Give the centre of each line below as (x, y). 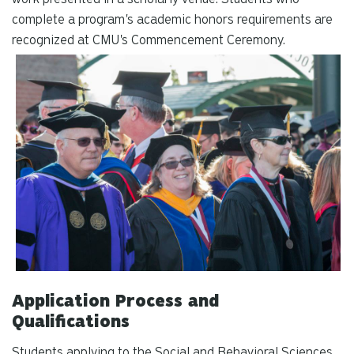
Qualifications (71, 322)
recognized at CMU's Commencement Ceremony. (149, 40)
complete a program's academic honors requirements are (172, 19)
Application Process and (115, 301)
